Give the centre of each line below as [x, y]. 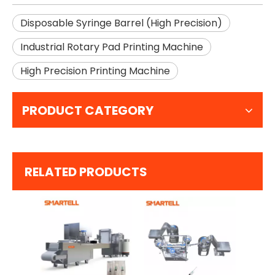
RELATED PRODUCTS [86, 172]
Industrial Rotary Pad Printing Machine [112, 47]
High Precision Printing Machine [95, 71]
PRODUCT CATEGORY [88, 110]
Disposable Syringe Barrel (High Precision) [121, 23]
